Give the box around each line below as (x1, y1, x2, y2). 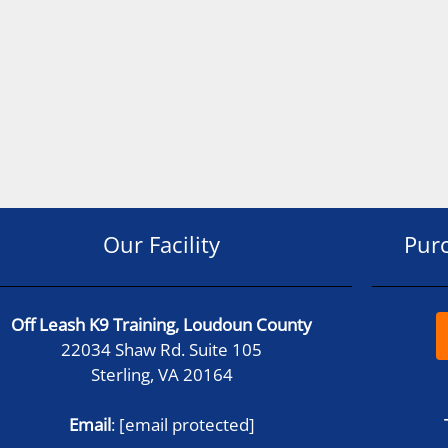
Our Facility (103, 228, 221, 259)
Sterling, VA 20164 (90, 362, 233, 386)
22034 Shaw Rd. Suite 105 (61, 337, 263, 361)
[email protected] (118, 413, 255, 436)
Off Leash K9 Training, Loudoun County (11, 312, 313, 336)
